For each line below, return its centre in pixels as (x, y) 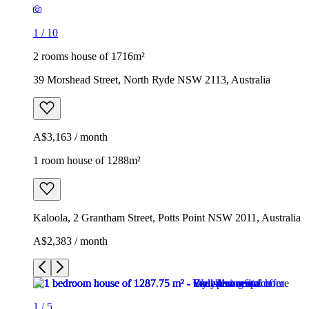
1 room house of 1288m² (87, 160)
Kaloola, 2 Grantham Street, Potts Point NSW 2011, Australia (167, 217)
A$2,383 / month (70, 241)
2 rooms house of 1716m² (89, 56)
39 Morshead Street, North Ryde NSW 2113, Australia (152, 79)
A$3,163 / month (70, 137)
